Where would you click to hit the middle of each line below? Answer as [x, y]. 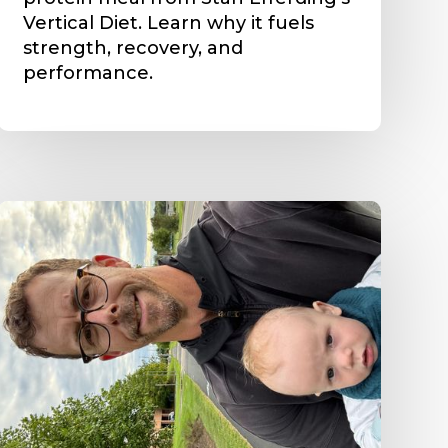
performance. [87, 72]
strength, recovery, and [132, 47]
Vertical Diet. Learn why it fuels [168, 22]
